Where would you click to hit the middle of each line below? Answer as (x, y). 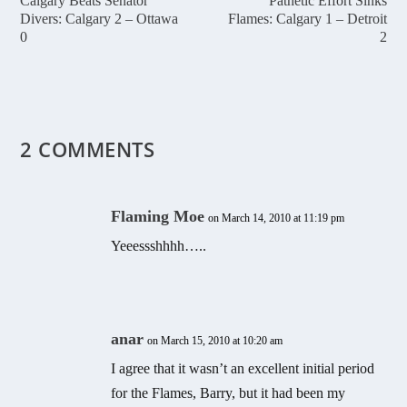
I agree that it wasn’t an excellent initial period (243, 368)
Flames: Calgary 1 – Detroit (307, 18)
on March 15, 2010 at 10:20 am (215, 340)
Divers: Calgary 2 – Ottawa (99, 18)
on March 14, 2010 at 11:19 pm (277, 218)
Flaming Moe (158, 216)
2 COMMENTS (88, 149)
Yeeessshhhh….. (159, 245)
